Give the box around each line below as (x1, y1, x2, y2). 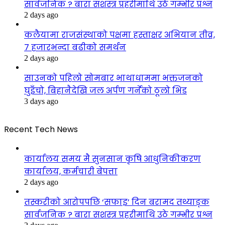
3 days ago (24, 96, 58, 105)
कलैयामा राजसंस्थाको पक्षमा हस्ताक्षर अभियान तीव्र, (24, 29, 215, 41)
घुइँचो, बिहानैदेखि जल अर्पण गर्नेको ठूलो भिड (24, 84, 187, 96)
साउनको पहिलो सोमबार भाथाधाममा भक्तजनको (24, 72, 203, 84)
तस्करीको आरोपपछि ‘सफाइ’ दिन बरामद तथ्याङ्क (24, 196, 209, 208)
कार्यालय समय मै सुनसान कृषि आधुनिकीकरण (24, 153, 201, 165)
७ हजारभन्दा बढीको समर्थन (24, 41, 126, 53)
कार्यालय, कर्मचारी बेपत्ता (24, 165, 118, 177)
